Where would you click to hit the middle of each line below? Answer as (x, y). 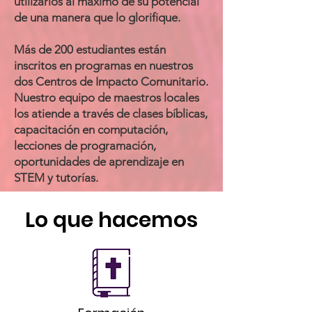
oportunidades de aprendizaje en (99, 162)
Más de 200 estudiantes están (90, 49)
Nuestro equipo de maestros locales (107, 97)
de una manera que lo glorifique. (97, 17)
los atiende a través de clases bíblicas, (111, 114)
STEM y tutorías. (56, 178)
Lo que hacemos (111, 220)
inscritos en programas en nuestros (103, 65)
